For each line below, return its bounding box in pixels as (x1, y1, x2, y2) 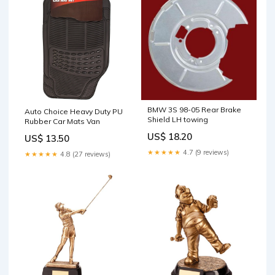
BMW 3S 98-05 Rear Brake (147, 105, 241, 115)
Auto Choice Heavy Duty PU (25, 107, 123, 117)
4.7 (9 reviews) (181, 148, 229, 157)
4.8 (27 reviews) (58, 150, 110, 159)
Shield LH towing (147, 115, 208, 125)
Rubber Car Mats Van (25, 117, 100, 126)
